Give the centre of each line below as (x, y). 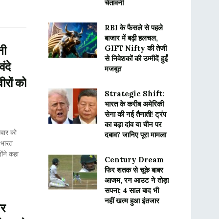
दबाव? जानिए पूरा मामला (135, 135)
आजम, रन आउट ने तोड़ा (136, 180)
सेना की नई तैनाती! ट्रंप (135, 114)
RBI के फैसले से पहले (133, 28)
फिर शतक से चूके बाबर (134, 170)
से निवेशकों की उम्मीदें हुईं (136, 58)
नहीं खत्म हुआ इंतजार (132, 201)
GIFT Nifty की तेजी (135, 48)
